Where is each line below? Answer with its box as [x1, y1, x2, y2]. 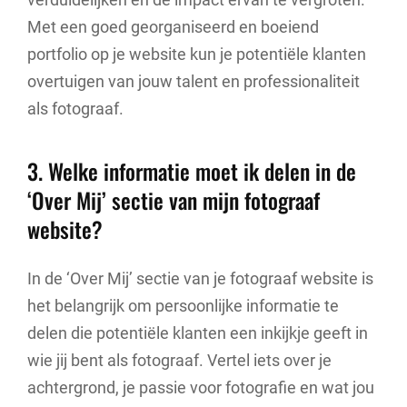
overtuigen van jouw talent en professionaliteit [27, 71, 360, 91]
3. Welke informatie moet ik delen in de [27, 154, 356, 188]
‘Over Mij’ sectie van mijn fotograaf [27, 184, 320, 217]
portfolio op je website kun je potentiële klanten [27, 44, 366, 64]
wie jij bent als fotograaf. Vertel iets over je [27, 350, 332, 370]
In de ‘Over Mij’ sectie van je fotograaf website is [27, 268, 373, 288]
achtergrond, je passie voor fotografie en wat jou [27, 377, 374, 397]
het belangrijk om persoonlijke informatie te [27, 295, 339, 315]
